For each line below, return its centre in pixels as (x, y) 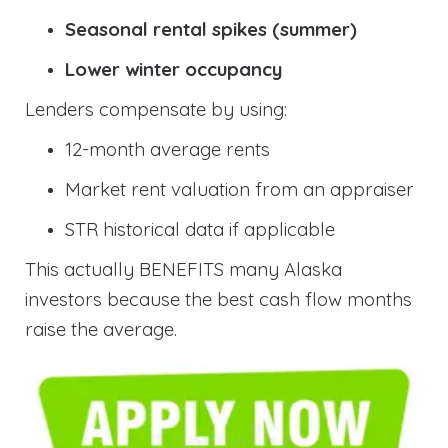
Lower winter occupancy (173, 68)
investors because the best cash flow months (218, 298)
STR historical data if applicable (200, 228)
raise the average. (101, 328)
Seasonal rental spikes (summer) (211, 28)
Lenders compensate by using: (156, 108)
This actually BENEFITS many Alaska (183, 268)
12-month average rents (167, 148)
